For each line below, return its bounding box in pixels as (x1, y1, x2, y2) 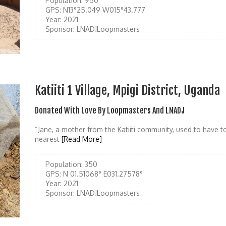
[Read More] (62, 134, 102, 143)
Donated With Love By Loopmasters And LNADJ (35, 105, 185, 116)
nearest (35, 134, 62, 143)
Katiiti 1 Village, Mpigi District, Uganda (35, 82, 220, 98)
